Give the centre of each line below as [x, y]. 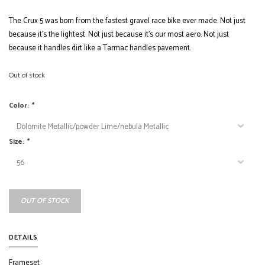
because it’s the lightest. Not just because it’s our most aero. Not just [119, 35]
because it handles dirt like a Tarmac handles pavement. [100, 48]
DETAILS [23, 237]
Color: [20, 106]
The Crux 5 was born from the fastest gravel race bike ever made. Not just [127, 21]
